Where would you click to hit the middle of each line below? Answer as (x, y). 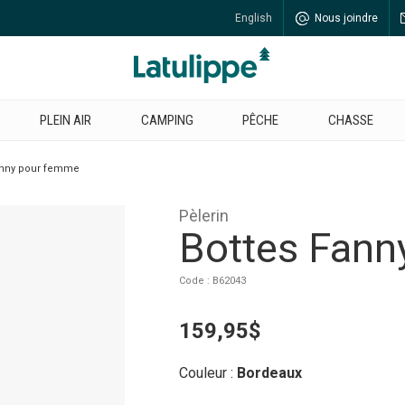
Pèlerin (204, 216)
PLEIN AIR (65, 120)
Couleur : (208, 373)
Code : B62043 (212, 281)
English (254, 18)
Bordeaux (269, 373)
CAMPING (167, 120)
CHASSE (351, 120)
